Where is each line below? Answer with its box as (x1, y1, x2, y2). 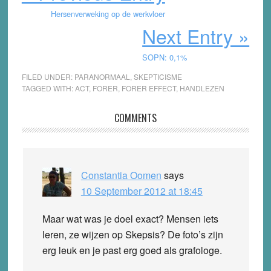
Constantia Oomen (80, 168, 162, 182)
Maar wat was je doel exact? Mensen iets (42, 211, 218, 226)
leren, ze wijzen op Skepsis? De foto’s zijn (42, 227, 223, 241)
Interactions (21, 126, 96, 148)
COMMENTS (114, 110, 157, 125)
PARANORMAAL (74, 71, 130, 82)
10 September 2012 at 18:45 (80, 183, 203, 198)
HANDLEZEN (179, 82, 224, 93)
